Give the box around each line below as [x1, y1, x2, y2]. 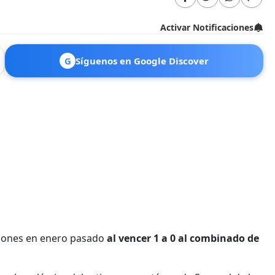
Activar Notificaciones [160, 21, 254, 33]
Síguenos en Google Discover [76, 54, 209, 67]
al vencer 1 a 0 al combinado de [107, 231, 259, 245]
